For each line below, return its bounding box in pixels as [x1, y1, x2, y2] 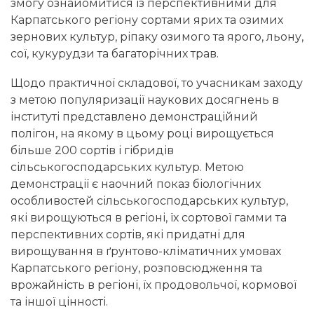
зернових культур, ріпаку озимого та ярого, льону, [11, 30, 303, 44]
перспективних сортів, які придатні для [11, 228, 245, 242]
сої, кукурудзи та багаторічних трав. [11, 47, 221, 61]
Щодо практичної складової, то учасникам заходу [11, 76, 303, 90]
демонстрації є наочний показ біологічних [11, 177, 261, 191]
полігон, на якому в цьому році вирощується [11, 127, 274, 141]
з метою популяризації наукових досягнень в [11, 93, 279, 107]
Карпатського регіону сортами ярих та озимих [11, 13, 283, 27]
